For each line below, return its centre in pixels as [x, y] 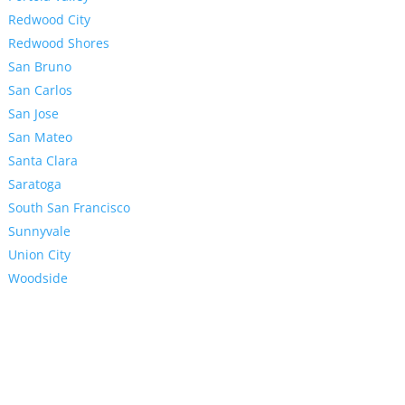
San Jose [33, 114]
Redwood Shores [58, 43]
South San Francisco [69, 208]
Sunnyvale [39, 231]
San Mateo [40, 137]
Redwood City [49, 20]
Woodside [38, 278]
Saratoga [34, 184]
